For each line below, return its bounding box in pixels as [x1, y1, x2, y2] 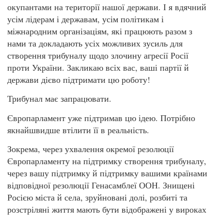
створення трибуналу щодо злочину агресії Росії [7, 49, 188, 61]
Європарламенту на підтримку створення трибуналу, [7, 155, 206, 167]
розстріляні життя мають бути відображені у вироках [7, 203, 206, 216]
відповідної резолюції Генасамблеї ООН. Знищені [7, 179, 195, 191]
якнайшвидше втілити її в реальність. [7, 124, 149, 136]
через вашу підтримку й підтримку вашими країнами [7, 167, 207, 179]
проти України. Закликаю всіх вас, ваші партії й [7, 61, 189, 73]
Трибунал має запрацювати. [7, 93, 111, 105]
